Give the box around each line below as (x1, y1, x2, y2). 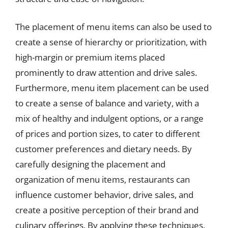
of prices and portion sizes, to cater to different (15, 128, 200, 139)
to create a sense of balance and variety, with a (15, 97, 199, 109)
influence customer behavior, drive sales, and (15, 189, 193, 201)
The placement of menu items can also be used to (15, 21, 212, 33)
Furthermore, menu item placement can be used (15, 82, 209, 94)
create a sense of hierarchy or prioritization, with (15, 36, 207, 48)
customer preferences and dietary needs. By (15, 143, 192, 155)
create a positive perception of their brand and (15, 204, 198, 216)
